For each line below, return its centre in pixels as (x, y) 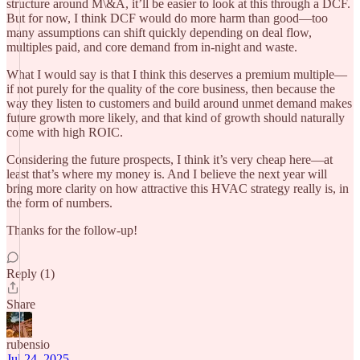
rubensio (28, 344)
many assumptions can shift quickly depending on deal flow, (159, 33)
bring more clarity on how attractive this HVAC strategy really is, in (178, 188)
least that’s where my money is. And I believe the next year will (167, 174)
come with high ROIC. (65, 132)
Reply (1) (31, 274)
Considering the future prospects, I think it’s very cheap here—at (170, 160)
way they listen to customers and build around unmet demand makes (179, 103)
